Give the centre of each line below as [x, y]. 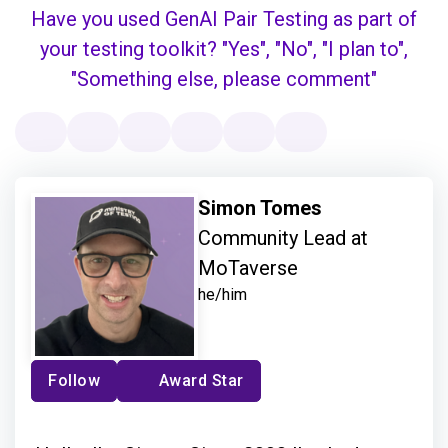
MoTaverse [248, 268]
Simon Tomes [263, 208]
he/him [223, 295]
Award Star [201, 381]
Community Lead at [283, 238]
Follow [74, 381]
